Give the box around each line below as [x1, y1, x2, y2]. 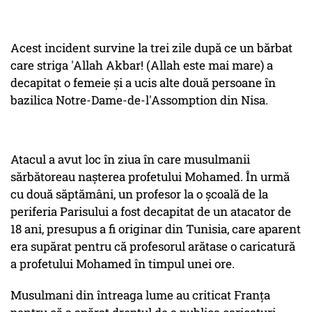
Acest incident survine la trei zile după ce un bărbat [10, 40, 292, 56]
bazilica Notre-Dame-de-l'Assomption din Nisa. [10, 92, 268, 109]
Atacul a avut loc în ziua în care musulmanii [10, 151, 250, 168]
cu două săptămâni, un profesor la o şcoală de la [10, 186, 268, 203]
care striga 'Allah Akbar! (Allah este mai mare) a [10, 57, 273, 74]
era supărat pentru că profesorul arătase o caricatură [10, 238, 295, 255]
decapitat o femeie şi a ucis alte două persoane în [10, 75, 276, 91]
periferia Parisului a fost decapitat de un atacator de [10, 203, 291, 220]
